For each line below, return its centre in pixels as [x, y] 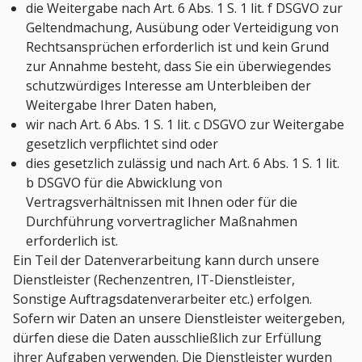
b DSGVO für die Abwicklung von [124, 183]
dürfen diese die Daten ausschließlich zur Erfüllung [167, 338]
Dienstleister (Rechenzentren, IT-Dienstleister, [154, 280]
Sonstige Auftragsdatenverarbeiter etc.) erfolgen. [162, 299]
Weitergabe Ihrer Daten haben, [121, 105]
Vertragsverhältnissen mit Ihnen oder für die [162, 202]
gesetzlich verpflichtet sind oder [122, 144]
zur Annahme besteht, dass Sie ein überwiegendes [179, 67]
